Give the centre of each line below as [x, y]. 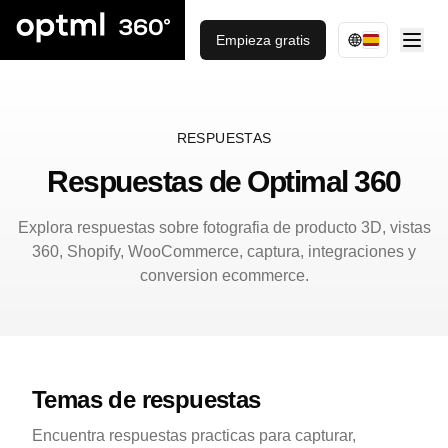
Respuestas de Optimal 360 [224, 181]
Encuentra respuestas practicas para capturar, [194, 435]
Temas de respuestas [146, 399]
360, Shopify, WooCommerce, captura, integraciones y [224, 251]
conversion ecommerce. [224, 275]
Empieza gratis [263, 40]
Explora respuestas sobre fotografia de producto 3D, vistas [224, 227]
